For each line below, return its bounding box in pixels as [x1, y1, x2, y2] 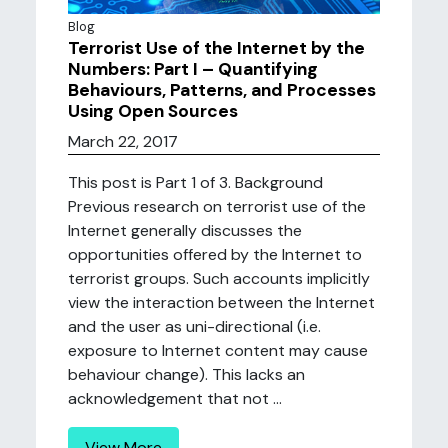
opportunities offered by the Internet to [68, 244, 362, 265]
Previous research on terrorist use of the [68, 196, 366, 217]
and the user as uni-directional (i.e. [68, 316, 321, 337]
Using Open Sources [68, 100, 238, 122]
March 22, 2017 [68, 131, 178, 152]
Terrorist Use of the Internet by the [68, 37, 365, 59]
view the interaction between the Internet [68, 292, 375, 313]
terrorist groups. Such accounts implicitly [68, 268, 370, 289]
